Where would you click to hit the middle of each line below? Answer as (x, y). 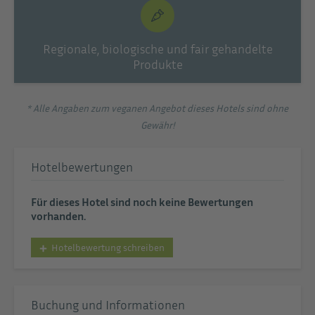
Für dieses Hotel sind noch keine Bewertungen (142, 201)
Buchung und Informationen (108, 304)
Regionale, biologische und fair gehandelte (157, 48)
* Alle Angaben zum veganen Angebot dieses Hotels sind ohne (157, 108)
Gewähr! (157, 124)
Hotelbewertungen (82, 166)
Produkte (157, 64)
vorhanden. (58, 216)
